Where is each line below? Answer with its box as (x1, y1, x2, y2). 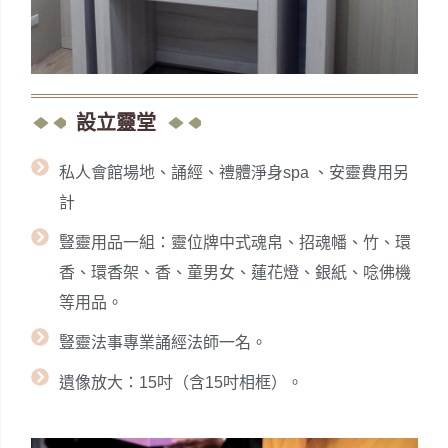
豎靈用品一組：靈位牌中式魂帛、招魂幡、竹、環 (58, 234, 411, 252)
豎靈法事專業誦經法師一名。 (58, 334, 267, 352)
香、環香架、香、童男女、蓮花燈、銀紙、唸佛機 (58, 264, 411, 282)
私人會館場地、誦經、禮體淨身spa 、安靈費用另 (58, 164, 409, 182)
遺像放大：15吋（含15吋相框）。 (58, 374, 303, 392)
